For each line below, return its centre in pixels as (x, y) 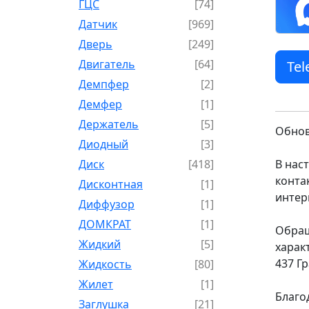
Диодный (103, 144)
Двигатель (107, 64)
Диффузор (107, 204)
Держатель (109, 124)
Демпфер (104, 84)
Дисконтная (111, 184)
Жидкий (100, 244)
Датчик (98, 24)
